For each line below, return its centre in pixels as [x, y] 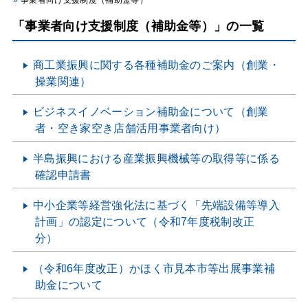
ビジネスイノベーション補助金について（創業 [151, 112]
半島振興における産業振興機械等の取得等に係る [157, 158]
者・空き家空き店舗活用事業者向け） [131, 128]
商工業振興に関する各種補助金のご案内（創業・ [157, 65]
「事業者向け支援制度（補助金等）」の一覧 [139, 26]
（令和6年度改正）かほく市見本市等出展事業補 [154, 268]
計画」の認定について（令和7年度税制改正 [145, 222]
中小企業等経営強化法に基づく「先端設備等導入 [157, 205]
